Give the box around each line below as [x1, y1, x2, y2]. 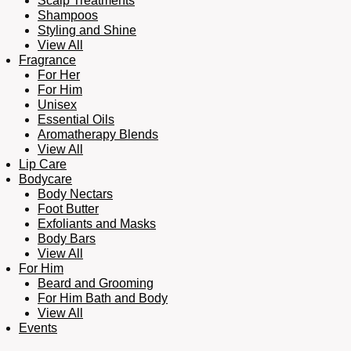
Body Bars [38, 232, 96, 246]
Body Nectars [38, 187, 113, 201]
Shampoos [38, 9, 98, 23]
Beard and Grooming [38, 277, 154, 291]
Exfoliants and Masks [38, 217, 156, 231]
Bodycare [19, 172, 72, 186]
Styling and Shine [38, 24, 136, 38]
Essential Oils [38, 113, 114, 127]
